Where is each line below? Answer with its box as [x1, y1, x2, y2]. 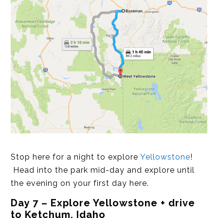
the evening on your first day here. [11, 178, 149, 188]
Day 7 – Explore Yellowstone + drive [11, 197, 196, 209]
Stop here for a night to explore [11, 152, 141, 162]
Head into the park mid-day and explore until [11, 165, 195, 175]
